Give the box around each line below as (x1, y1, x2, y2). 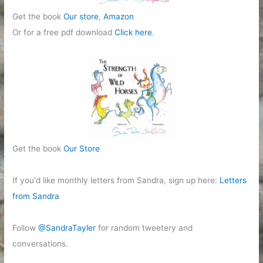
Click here (114, 27, 153, 37)
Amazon (103, 11, 134, 21)
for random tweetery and (96, 223, 193, 233)
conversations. (12, 239, 69, 249)
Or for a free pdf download (12, 27, 115, 37)
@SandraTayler (38, 223, 96, 233)
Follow (12, 223, 39, 233)
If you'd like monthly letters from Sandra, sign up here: (12, 176, 220, 186)
